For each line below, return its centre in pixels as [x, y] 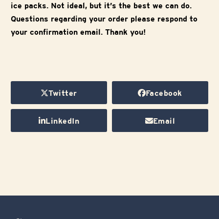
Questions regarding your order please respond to [104, 19]
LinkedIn [63, 121]
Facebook [164, 93]
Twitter [63, 93]
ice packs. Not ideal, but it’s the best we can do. [101, 6]
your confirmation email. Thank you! [78, 32]
